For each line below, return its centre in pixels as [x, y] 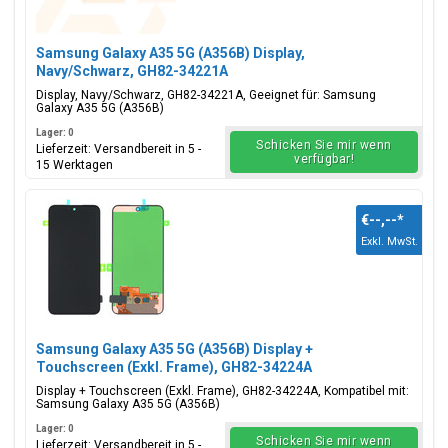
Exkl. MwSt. [389, 241]
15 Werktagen [74, 165]
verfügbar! [324, 159]
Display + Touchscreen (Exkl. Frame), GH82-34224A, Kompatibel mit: [222, 391]
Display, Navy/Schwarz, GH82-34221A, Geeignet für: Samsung [206, 95]
